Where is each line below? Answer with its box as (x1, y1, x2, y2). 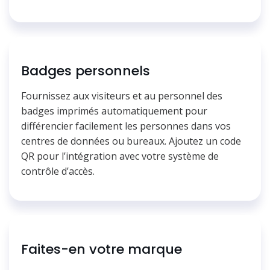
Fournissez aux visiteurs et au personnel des (21, 89, 222, 102)
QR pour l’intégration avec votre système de (21, 149, 219, 163)
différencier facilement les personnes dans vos (21, 119, 231, 133)
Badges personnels (21, 61, 150, 80)
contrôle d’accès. (21, 164, 95, 178)
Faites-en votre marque (21, 239, 182, 259)
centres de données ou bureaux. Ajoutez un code (21, 134, 241, 148)
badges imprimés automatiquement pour (21, 104, 207, 118)
